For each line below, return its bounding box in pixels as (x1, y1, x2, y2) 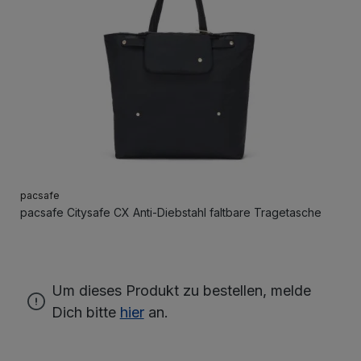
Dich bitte (51, 303, 120, 321)
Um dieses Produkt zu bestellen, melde (51, 281, 311, 299)
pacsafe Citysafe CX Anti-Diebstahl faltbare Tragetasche (19, 205, 322, 219)
